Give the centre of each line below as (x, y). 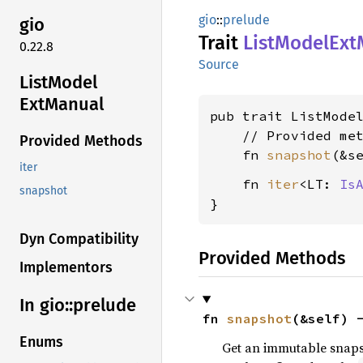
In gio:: (46, 305)
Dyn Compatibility (79, 239)
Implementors (66, 268)
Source (219, 64)
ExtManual (62, 104)
